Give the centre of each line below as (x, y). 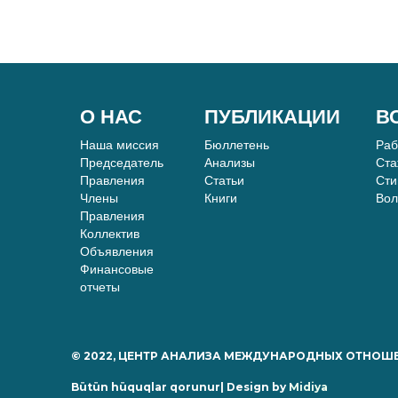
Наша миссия (119, 145)
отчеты (100, 287)
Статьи (224, 180)
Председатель (122, 163)
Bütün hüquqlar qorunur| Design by (180, 387)
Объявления (117, 251)
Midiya (308, 387)
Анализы (229, 163)
